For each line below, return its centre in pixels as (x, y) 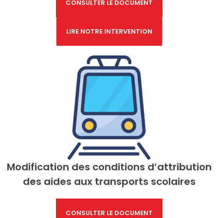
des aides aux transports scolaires (109, 182)
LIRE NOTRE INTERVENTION (109, 31)
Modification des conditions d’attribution (109, 167)
